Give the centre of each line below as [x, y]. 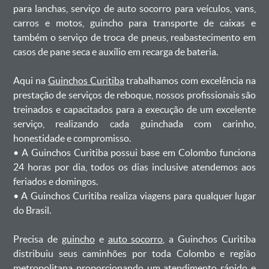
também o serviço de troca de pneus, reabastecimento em [134, 37]
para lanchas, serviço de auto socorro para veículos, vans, [134, 8]
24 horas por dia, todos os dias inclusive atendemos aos [134, 167]
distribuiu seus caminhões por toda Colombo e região [134, 253]
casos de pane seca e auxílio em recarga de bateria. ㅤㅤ [116, 52]
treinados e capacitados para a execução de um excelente [134, 109]
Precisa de [37, 239]
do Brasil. [32, 210]
